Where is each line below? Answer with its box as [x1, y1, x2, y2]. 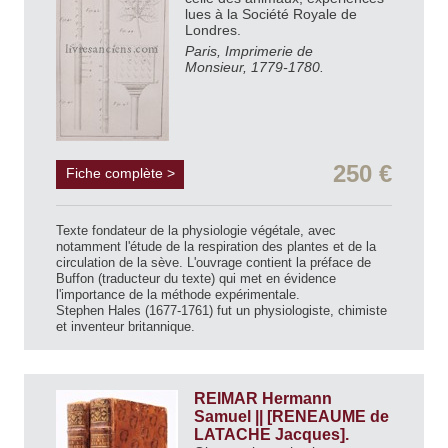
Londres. [185, 22, 245, 39]
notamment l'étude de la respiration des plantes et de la [56, 239, 376, 255]
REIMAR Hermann [194, 390, 332, 408]
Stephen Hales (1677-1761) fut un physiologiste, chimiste [56, 303, 387, 319]
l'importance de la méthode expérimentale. [56, 287, 300, 303]
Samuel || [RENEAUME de [194, 408, 389, 426]
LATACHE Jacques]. [194, 426, 353, 444]
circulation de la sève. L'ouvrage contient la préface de [56, 255, 371, 271]
